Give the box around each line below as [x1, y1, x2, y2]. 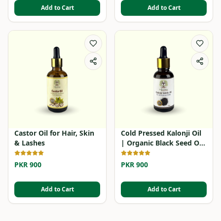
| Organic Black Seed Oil [121, 138, 203, 147]
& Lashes [14, 138, 45, 147]
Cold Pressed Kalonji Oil [121, 128, 201, 138]
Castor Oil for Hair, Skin [14, 128, 94, 138]
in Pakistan [121, 147, 159, 157]
